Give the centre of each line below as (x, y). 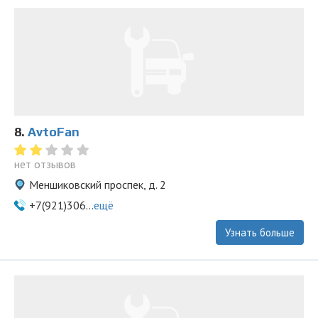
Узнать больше (260, 232)
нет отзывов (45, 164)
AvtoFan (54, 132)
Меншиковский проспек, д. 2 (98, 185)
